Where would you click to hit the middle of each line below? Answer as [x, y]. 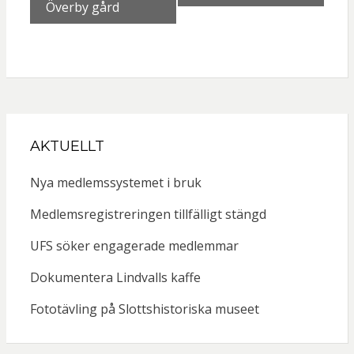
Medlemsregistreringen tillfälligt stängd [148, 215]
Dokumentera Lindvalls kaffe [115, 278]
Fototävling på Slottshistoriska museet [144, 309]
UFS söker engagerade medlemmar [134, 246]
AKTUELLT [67, 147]
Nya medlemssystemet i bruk [115, 183]
